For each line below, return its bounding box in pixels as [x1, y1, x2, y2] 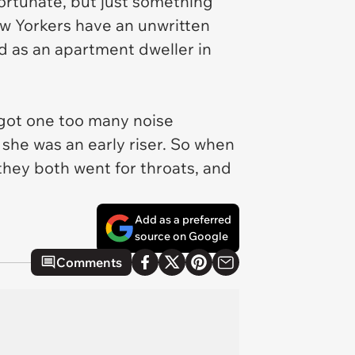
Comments [56, 254, 122, 270]
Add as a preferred [135, 212, 231, 227]
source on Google [135, 229, 228, 243]
